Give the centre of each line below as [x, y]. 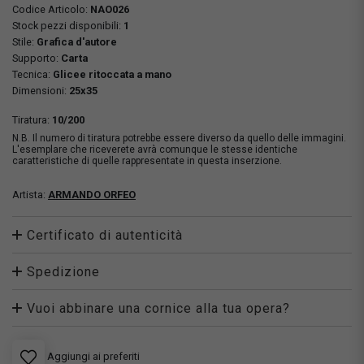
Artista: [30, 195]
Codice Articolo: [51, 9]
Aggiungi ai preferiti [93, 356]
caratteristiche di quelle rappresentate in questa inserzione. [147, 161]
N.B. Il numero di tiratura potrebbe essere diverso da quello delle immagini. [179, 138]
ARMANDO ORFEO [92, 195]
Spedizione [63, 272]
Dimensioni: [41, 91]
